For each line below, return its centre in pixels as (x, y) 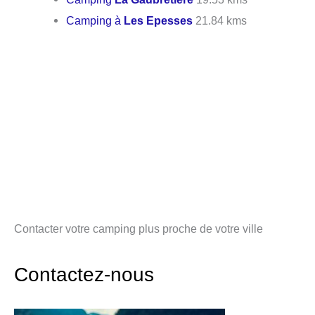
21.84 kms (220, 21)
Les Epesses (159, 21)
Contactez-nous (84, 274)
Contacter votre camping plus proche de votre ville (139, 229)
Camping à (95, 21)
